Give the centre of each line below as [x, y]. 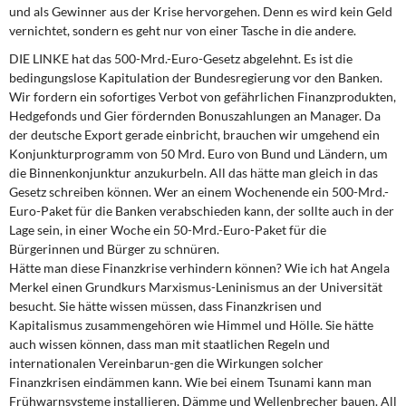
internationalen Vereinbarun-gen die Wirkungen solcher [166, 363]
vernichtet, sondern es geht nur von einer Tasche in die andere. [183, 30]
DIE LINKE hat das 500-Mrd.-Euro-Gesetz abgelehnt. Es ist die [181, 58]
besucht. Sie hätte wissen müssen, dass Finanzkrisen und [165, 306]
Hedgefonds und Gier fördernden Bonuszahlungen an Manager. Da [195, 116]
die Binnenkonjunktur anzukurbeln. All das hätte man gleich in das [193, 173]
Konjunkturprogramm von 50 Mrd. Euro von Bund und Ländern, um [198, 154]
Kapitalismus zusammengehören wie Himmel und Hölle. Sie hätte [191, 325]
